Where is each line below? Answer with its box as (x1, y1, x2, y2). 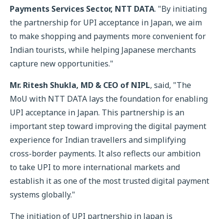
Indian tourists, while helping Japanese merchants (10, 44, 196, 55)
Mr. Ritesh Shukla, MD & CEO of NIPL (10, 80, 150, 90)
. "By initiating (154, 3, 207, 14)
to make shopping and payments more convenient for (10, 31, 206, 42)
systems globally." (10, 189, 75, 200)
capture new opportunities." (10, 58, 113, 69)
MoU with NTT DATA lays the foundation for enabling (10, 93, 208, 104)
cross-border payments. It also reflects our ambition (10, 148, 200, 159)
